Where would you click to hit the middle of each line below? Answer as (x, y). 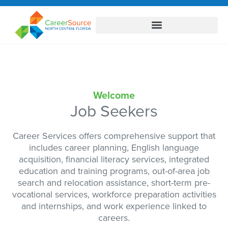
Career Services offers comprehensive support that (114, 136)
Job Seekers (114, 111)
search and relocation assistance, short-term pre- (114, 183)
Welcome (114, 95)
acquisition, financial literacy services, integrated (114, 160)
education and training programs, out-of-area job (114, 171)
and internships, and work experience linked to (114, 206)
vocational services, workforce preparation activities (114, 195)
